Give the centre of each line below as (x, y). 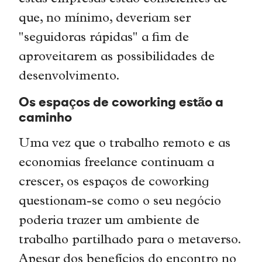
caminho (46, 118)
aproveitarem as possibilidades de (117, 57)
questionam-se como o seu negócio (120, 202)
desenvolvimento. (71, 77)
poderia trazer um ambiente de (109, 222)
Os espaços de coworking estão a (121, 103)
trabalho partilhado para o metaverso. (130, 241)
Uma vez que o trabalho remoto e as (125, 144)
